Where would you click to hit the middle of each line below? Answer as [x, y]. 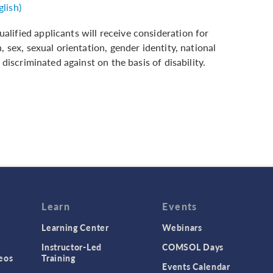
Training [58, 258]
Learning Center [75, 228]
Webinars [182, 228]
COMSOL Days [193, 247]
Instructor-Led [72, 247]
